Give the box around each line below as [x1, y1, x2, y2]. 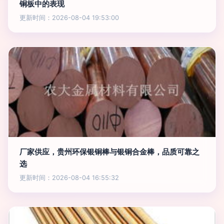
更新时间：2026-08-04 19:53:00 [19, 14, 119, 21]
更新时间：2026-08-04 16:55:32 [19, 174, 119, 181]
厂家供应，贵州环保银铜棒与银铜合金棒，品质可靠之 [19, 147, 199, 156]
